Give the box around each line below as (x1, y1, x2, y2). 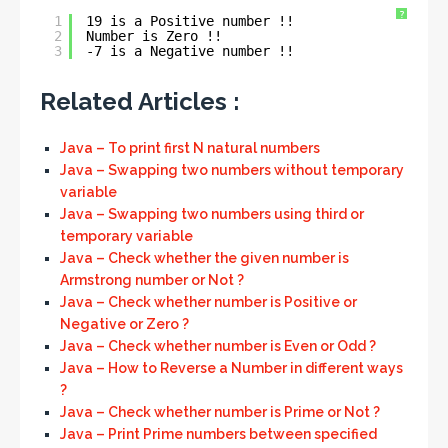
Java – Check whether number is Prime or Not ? (60, 404, 380, 420)
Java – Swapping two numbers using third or (60, 206, 364, 222)
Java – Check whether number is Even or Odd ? (60, 338, 376, 354)
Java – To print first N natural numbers (60, 140, 320, 156)
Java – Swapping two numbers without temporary (60, 162, 404, 178)
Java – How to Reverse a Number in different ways (60, 360, 403, 376)
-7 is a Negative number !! (86, 43, 294, 59)
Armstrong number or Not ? (60, 272, 244, 288)
